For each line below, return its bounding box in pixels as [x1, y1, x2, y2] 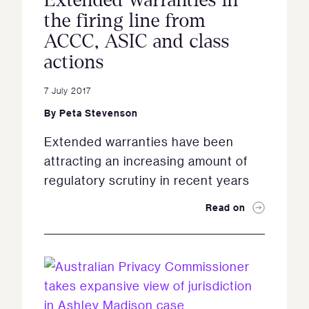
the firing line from [44, 10, 206, 32]
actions [44, 52, 104, 73]
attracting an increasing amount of [44, 153, 248, 169]
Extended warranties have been [44, 134, 234, 150]
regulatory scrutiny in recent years [44, 172, 250, 188]
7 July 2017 [44, 84, 91, 97]
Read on [206, 201, 246, 215]
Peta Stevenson [59, 106, 138, 120]
